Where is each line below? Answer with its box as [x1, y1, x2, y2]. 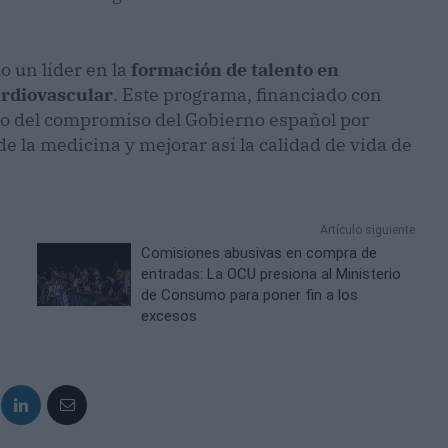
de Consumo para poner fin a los [141, 286, 359, 305]
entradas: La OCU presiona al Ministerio [141, 265, 402, 284]
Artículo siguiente [319, 223, 415, 238]
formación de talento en [131, 58, 339, 82]
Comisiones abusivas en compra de [141, 244, 378, 263]
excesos [141, 307, 198, 326]
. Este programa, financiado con [113, 83, 382, 107]
